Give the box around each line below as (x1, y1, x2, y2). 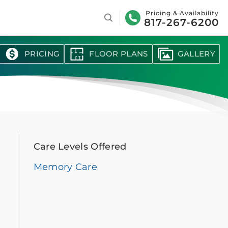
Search (98, 7, 130, 19)
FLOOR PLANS (89, 49, 148, 59)
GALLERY (177, 49, 215, 59)
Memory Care (33, 161, 98, 173)
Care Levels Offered (33, 141, 127, 152)
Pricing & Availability (146, 9, 219, 17)
